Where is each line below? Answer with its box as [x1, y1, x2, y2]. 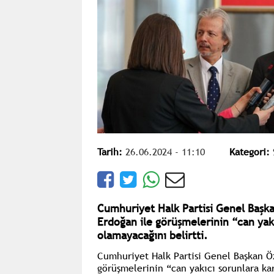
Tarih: [97, 145, 122, 159]
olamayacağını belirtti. [97, 228, 208, 243]
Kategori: [229, 145, 270, 159]
